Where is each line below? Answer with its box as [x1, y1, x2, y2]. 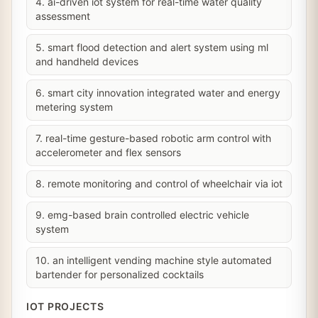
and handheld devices [35, 55, 138, 67]
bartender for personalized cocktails [35, 268, 204, 280]
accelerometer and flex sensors [35, 146, 181, 158]
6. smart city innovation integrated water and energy [35, 87, 280, 99]
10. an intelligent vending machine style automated [35, 254, 272, 266]
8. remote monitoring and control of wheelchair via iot [35, 177, 283, 190]
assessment [35, 10, 90, 22]
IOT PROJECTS [26, 300, 104, 312]
